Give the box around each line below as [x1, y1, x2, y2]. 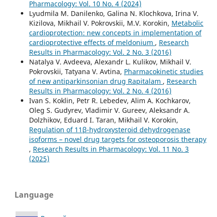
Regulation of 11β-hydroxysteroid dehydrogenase [29, 125, 190, 134]
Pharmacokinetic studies [124, 67, 203, 76]
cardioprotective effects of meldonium [29, 38, 155, 47]
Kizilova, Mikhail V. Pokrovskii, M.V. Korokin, [29, 18, 171, 28]
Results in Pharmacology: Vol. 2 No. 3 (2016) [29, 47, 171, 57]
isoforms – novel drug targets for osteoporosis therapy [29, 135, 206, 144]
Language [15, 189, 53, 200]
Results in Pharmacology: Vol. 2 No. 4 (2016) [29, 86, 171, 95]
